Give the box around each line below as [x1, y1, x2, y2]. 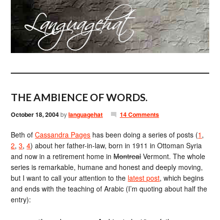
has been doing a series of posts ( [90, 130, 198, 139]
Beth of [11, 130, 35, 139]
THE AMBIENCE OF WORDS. [11, 91, 148, 103]
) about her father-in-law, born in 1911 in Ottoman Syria [30, 140, 202, 150]
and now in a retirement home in [11, 151, 114, 161]
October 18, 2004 [11, 110, 59, 119]
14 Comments [119, 110, 159, 119]
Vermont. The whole [141, 151, 206, 161]
